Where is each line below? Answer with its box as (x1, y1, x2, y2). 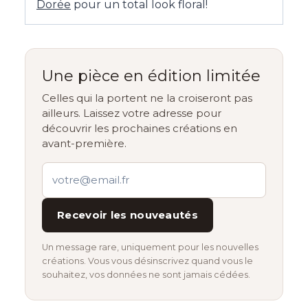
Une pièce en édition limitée (42, 67, 261, 86)
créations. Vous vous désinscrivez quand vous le (42, 256, 253, 267)
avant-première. (42, 137, 126, 151)
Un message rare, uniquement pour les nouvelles (42, 242, 258, 253)
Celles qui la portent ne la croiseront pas (42, 91, 252, 105)
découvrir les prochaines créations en (42, 122, 237, 135)
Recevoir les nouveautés (57, 208, 198, 222)
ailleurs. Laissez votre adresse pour (42, 107, 221, 120)
